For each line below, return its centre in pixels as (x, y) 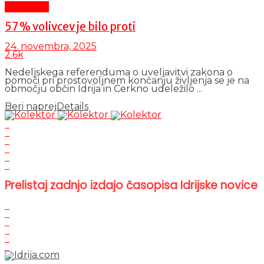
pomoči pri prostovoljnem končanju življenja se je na (127, 81)
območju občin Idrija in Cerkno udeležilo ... (103, 89)
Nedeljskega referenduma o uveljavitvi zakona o (119, 72)
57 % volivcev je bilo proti (70, 27)
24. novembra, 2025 (51, 47)
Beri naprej (31, 107)
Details (72, 107)
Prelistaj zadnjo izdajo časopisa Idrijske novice (131, 186)
